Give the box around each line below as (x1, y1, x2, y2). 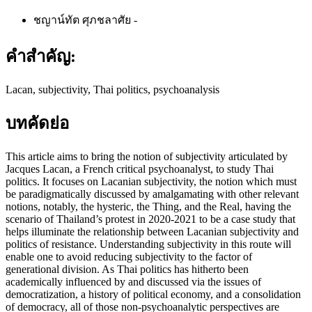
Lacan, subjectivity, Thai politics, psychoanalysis (6, 83, 219, 95)
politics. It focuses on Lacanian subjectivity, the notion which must (6, 175, 297, 188)
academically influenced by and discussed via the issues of (6, 276, 261, 288)
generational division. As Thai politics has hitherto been (6, 263, 249, 276)
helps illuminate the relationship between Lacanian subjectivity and (6, 226, 299, 238)
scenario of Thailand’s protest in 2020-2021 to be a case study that (6, 213, 295, 226)
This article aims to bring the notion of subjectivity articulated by (6, 150, 288, 163)
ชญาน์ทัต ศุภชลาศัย (33, 13, 134, 26)
